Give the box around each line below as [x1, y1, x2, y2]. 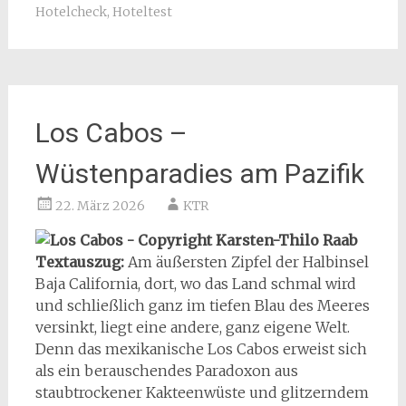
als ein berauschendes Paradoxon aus [34, 361, 298, 380]
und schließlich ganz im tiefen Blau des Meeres [34, 295, 370, 314]
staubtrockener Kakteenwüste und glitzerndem [34, 382, 369, 401]
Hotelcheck [34, 3, 107, 20]
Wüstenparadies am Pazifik [34, 157, 364, 189]
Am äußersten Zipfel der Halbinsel [127, 252, 369, 271]
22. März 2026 [54, 197, 145, 214]
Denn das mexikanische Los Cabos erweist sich [34, 339, 367, 358]
